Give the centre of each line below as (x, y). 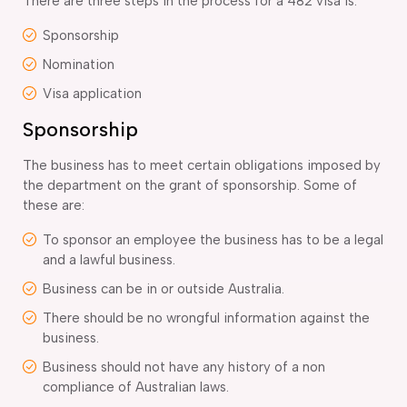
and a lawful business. (109, 259)
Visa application (92, 93)
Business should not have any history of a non (184, 367)
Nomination (79, 64)
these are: (54, 205)
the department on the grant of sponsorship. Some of (190, 185)
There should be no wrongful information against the (206, 318)
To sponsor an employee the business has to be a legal (213, 239)
